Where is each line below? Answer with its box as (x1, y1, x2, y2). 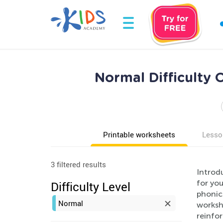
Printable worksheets (103, 129, 175, 139)
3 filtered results (51, 159, 106, 169)
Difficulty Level (51, 179, 130, 195)
